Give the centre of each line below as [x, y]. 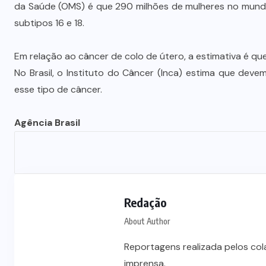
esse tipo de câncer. [58, 90]
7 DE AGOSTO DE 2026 [162, 68]
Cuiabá [157, 42]
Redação [145, 202]
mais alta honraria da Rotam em [157, 25]
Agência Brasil [48, 123]
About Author [147, 221]
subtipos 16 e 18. [49, 23]
